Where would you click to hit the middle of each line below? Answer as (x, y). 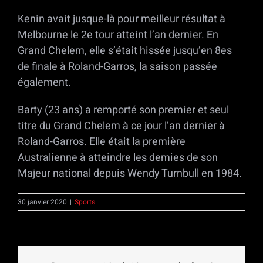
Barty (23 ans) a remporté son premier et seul (123, 110)
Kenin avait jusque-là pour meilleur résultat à (122, 19)
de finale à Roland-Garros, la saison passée (117, 66)
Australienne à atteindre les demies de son (118, 157)
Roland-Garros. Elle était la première (102, 141)
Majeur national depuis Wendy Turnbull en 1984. (130, 173)
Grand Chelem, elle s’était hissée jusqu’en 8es (125, 50)
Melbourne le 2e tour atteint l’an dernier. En (118, 35)
